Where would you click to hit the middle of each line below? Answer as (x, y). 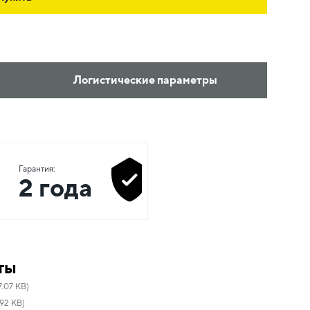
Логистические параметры (145, 80)
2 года (55, 188)
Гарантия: (37, 169)
